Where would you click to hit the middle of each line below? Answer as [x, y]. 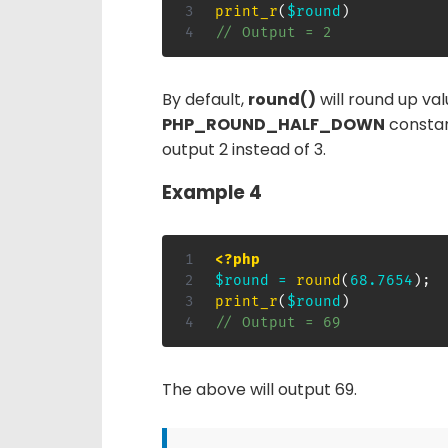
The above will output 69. [259, 390]
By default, [205, 99]
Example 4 [212, 193]
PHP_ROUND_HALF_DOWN [273, 124]
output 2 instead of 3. [244, 149]
